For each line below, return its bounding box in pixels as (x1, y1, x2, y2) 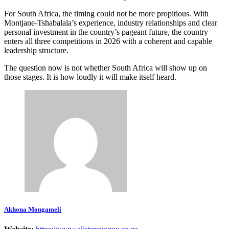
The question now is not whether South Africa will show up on (4, 63, 207, 72)
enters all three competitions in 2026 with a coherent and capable (4, 36, 212, 45)
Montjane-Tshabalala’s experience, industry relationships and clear (4, 18, 217, 27)
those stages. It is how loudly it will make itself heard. (4, 72, 176, 81)
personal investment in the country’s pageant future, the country (4, 27, 208, 36)
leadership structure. (4, 45, 68, 55)
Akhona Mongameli (4, 205, 61, 213)
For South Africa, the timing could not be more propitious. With (4, 9, 209, 18)
